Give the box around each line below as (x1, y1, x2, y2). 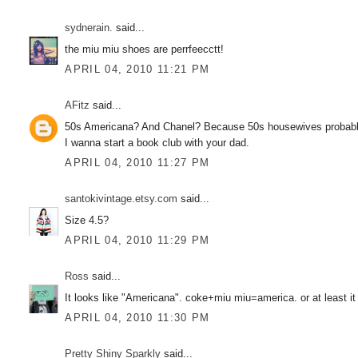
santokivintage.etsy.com (65, 193, 178, 205)
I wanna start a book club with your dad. (65, 136, 250, 149)
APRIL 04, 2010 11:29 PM (65, 234, 210, 247)
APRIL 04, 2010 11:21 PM (65, 63, 210, 76)
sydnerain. (65, 22, 113, 34)
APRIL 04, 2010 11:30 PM (65, 312, 210, 324)
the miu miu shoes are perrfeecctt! (65, 42, 225, 55)
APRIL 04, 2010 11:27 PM (65, 157, 210, 169)
